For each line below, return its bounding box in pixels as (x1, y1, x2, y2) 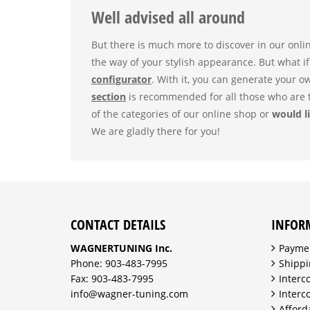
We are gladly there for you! (91, 125, 220, 138)
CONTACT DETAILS (71, 215, 165, 234)
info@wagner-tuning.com (71, 287, 188, 300)
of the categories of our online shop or (91, 107, 272, 120)
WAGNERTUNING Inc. (71, 241, 172, 255)
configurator (91, 73, 152, 86)
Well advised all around (91, 5, 245, 28)
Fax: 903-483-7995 (71, 272, 154, 285)
